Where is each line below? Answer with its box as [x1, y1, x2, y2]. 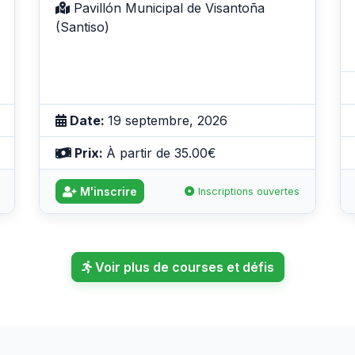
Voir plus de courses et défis [91, 258, 274, 275]
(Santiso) [55, 18, 109, 35]
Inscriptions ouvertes [195, 185, 300, 197]
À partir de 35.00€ [106, 144, 216, 161]
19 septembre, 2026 [108, 112, 227, 128]
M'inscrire [77, 184, 137, 198]
